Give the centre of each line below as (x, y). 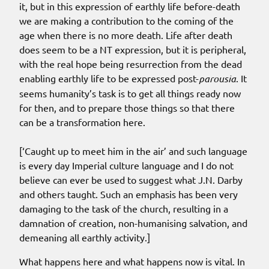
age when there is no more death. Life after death (126, 35)
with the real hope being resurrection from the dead (131, 63)
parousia (217, 78)
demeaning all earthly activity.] (85, 237)
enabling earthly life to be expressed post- (109, 78)
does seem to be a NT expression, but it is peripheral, (133, 49)
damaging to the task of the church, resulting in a (124, 208)
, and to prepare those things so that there (144, 107)
